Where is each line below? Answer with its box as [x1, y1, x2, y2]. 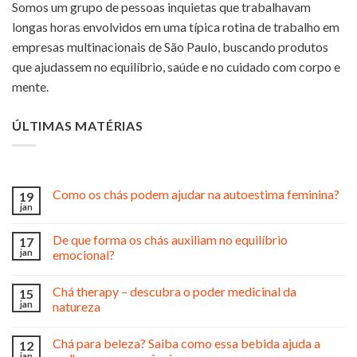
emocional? [53, 246, 115, 262]
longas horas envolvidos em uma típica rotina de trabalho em [12, 18, 339, 34]
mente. [12, 78, 49, 94]
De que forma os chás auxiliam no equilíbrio [53, 231, 288, 247]
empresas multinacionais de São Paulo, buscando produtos [12, 38, 328, 54]
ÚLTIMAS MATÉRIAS [12, 117, 143, 133]
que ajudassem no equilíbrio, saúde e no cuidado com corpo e [12, 58, 340, 74]
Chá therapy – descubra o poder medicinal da [53, 283, 296, 299]
